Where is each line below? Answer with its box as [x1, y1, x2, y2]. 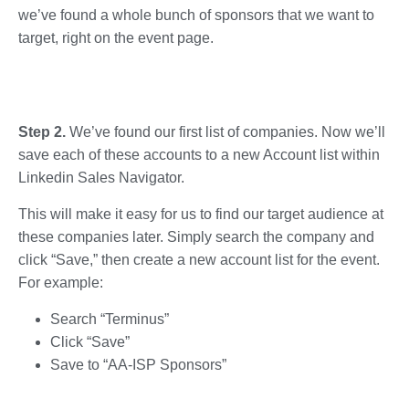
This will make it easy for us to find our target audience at [18, 205, 383, 222]
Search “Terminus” [50, 310, 169, 327]
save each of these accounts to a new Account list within [18, 146, 380, 163]
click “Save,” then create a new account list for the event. [18, 251, 380, 267]
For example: [18, 274, 103, 290]
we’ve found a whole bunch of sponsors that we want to [18, 6, 374, 23]
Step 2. [18, 123, 69, 140]
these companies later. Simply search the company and [18, 228, 374, 245]
